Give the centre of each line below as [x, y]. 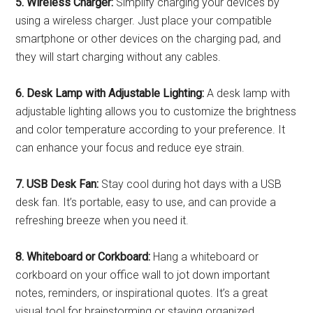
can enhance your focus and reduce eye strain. [130, 148]
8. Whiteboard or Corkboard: [83, 257]
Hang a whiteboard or [205, 257]
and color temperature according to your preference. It [151, 130]
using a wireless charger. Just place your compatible [144, 21]
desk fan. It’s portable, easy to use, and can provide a [146, 202]
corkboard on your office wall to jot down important [143, 275]
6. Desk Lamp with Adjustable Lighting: [110, 93]
